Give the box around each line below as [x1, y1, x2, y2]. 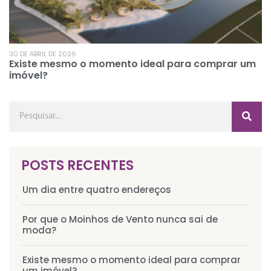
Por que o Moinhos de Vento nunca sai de [22, 213, 218, 226]
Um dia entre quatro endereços [22, 183, 171, 197]
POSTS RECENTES [21, 156, 134, 175]
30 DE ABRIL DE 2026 [9, 49, 76, 59]
